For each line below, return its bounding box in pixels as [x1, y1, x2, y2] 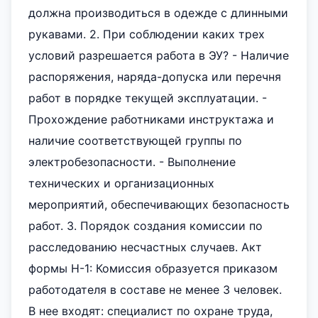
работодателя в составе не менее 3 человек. [28, 283, 282, 297]
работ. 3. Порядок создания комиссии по [28, 219, 263, 233]
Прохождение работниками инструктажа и [28, 112, 274, 126]
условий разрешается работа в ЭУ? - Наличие [28, 48, 289, 62]
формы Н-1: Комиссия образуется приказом [28, 261, 278, 275]
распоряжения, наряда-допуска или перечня [28, 70, 281, 84]
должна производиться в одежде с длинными [28, 6, 288, 20]
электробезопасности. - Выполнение [28, 155, 236, 169]
